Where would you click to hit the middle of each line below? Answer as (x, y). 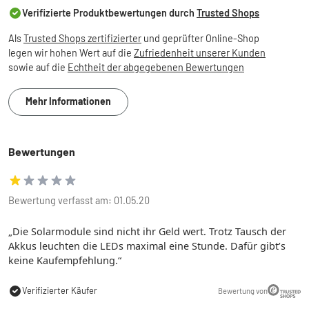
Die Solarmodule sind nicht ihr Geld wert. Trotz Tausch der (149, 231)
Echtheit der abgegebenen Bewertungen (156, 67)
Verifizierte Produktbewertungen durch (109, 12)
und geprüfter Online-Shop (200, 38)
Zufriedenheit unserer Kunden (200, 52)
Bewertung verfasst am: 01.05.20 (79, 200)
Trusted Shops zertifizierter (82, 38)
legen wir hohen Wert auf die (71, 52)
